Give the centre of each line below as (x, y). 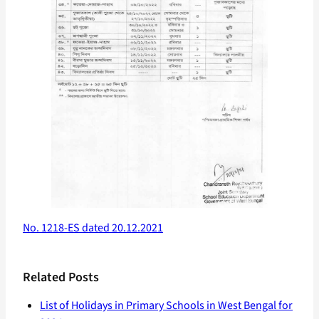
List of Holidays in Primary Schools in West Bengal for (166, 306)
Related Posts (61, 278)
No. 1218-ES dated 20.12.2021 (93, 228)
